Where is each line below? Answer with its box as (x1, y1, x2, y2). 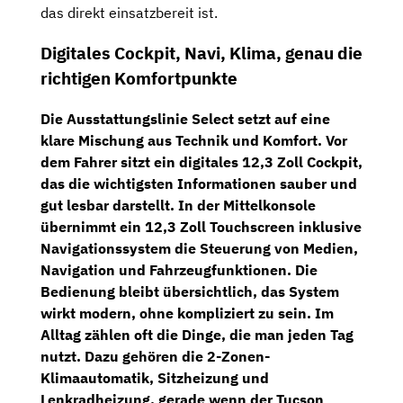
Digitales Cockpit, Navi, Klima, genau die (40, 42, 363, 65)
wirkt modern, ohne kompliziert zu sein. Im (40, 303, 334, 322)
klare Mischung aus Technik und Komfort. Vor (40, 130, 347, 149)
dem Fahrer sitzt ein (40, 152, 179, 171)
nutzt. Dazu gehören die (40, 346, 207, 365)
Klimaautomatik (40, 368, 149, 387)
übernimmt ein (40, 217, 145, 236)
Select (192, 109, 234, 128)
